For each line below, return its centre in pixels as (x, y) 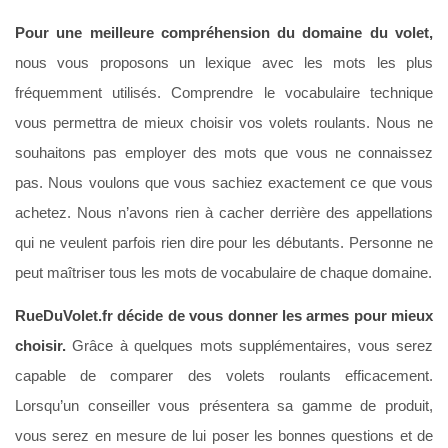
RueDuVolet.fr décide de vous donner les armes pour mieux (224, 315)
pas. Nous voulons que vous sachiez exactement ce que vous (224, 182)
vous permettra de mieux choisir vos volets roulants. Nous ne (224, 122)
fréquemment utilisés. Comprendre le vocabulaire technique (224, 92)
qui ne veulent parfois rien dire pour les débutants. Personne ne (224, 242)
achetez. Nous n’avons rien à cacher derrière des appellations (224, 212)
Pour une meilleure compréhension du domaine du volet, (224, 32)
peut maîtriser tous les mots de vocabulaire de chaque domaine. (223, 272)
